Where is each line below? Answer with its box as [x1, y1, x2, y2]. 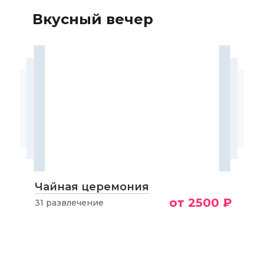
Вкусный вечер [32, 11, 153, 28]
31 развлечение [34, 197, 104, 208]
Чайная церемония [34, 180, 149, 193]
